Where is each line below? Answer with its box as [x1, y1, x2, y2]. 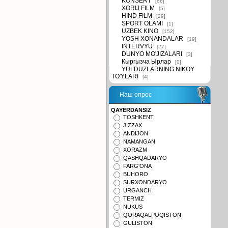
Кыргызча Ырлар [122, 58, 171, 65]
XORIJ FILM [122, 5, 155, 12]
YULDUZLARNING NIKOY [122, 66, 194, 73]
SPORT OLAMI [122, 20, 163, 27]
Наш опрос [120, 91, 152, 98]
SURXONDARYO [123, 179, 167, 185]
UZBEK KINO [122, 27, 158, 35]
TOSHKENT [123, 114, 154, 120]
